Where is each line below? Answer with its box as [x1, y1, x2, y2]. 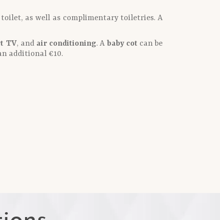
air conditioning [36, 39, 97, 48]
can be [137, 39, 163, 48]
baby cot [107, 39, 137, 48]
